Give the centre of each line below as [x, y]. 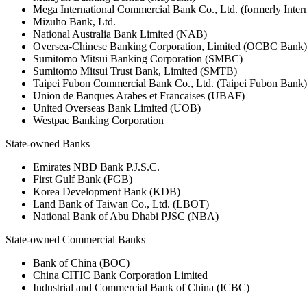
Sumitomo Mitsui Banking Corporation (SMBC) [138, 59]
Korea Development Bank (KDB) [107, 192]
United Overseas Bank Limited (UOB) [117, 108]
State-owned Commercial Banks [75, 240]
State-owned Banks [48, 144]
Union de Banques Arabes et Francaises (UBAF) [139, 96]
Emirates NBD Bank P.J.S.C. [96, 167]
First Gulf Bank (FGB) [83, 180]
